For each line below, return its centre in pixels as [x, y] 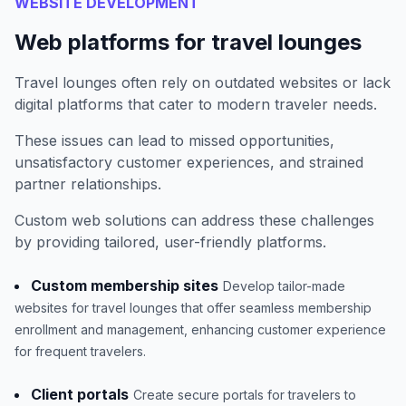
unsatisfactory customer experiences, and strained [189, 162]
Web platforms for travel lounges [188, 42]
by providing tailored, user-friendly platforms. [170, 242]
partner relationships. [88, 184]
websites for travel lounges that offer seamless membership [193, 307]
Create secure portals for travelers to [245, 394]
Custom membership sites [125, 285]
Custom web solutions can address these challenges [194, 220]
